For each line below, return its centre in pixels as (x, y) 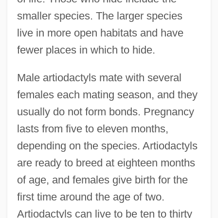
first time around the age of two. (91, 197)
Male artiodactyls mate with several (99, 78)
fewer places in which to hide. (86, 50)
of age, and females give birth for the (102, 180)
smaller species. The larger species (100, 16)
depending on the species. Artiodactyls (107, 146)
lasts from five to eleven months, (92, 129)
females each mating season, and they (107, 95)
